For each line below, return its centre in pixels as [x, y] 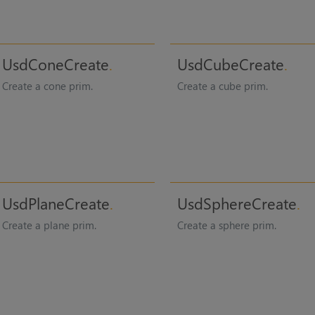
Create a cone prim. [47, 86]
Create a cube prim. [223, 86]
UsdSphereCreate [237, 203]
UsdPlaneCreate [56, 203]
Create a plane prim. [49, 225]
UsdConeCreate [55, 64]
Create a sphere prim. [227, 225]
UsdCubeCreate [231, 64]
